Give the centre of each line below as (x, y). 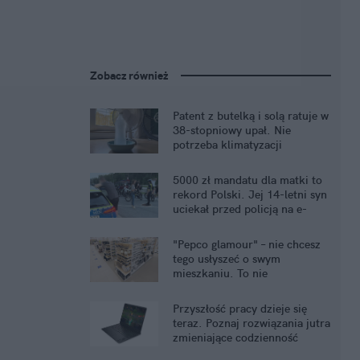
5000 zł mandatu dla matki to (247, 180)
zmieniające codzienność (235, 338)
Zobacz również (129, 76)
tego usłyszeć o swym (227, 259)
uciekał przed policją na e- (240, 209)
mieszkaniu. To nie (220, 274)
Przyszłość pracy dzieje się (240, 309)
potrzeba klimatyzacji (227, 145)
